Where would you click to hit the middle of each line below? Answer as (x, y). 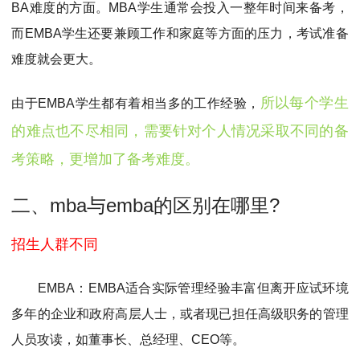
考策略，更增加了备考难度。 (106, 160)
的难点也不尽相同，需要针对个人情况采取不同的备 (180, 131)
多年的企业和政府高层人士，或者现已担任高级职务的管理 (180, 313)
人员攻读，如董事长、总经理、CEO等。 (129, 339)
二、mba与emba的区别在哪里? (146, 205)
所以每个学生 (304, 103)
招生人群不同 (55, 245)
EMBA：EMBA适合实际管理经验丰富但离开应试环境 (180, 288)
